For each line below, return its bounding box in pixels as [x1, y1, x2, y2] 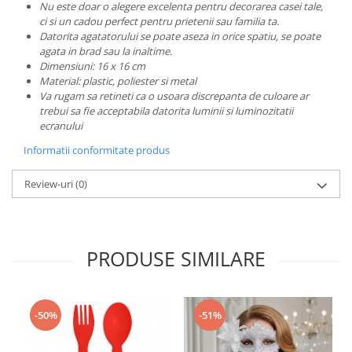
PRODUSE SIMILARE [86, 245, 266, 272]
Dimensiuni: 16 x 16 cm [39, 59, 145, 73]
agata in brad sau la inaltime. [39, 44, 172, 58]
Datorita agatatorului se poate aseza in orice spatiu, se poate [39, 29, 321, 43]
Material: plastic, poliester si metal [39, 74, 196, 88]
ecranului [39, 119, 82, 133]
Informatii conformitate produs [24, 143, 170, 157]
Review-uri [24, 177, 75, 191]
